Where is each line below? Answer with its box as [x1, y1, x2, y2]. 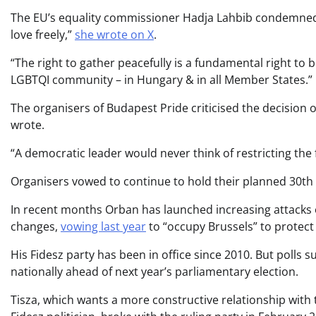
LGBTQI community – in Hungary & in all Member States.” [11, 71, 312, 87]
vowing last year [61, 218, 146, 234]
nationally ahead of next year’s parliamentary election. [11, 263, 298, 279]
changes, [11, 218, 61, 234]
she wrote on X [75, 26, 154, 42]
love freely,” [11, 26, 75, 42]
